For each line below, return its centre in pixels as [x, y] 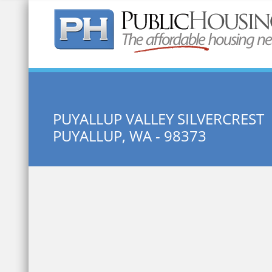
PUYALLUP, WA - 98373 [130, 136]
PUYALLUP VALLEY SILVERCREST [158, 119]
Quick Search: [108, 41]
